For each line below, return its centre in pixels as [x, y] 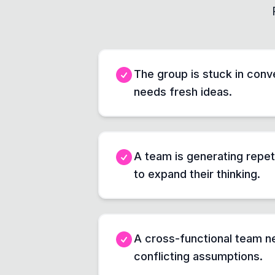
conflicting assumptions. [198, 256]
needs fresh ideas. [183, 92]
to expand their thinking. [197, 174]
